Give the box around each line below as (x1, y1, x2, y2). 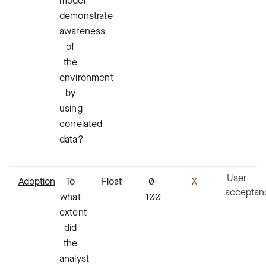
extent (59, 205, 87, 218)
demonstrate (59, 9, 113, 22)
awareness (59, 24, 106, 37)
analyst (59, 252, 90, 265)
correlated (59, 117, 103, 130)
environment (59, 71, 113, 84)
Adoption (18, 175, 55, 188)
